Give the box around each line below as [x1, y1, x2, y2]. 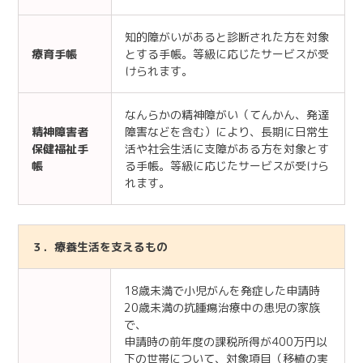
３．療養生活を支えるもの [32, 238, 168, 254]
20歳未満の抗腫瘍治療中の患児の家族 [124, 299, 320, 315]
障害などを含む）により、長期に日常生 [125, 123, 329, 139]
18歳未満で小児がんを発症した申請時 [124, 282, 320, 298]
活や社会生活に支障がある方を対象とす [125, 140, 329, 156]
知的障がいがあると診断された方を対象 [125, 28, 329, 45]
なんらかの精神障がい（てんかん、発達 [125, 106, 329, 122]
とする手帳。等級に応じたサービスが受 [125, 45, 329, 62]
